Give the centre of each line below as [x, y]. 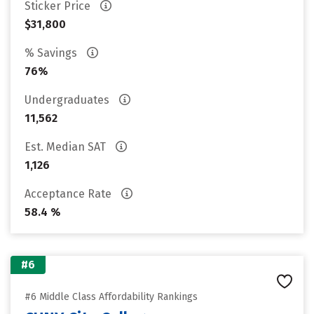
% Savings [52, 53]
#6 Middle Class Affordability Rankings [111, 297]
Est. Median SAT [67, 147]
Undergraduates [68, 100]
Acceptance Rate [69, 194]
